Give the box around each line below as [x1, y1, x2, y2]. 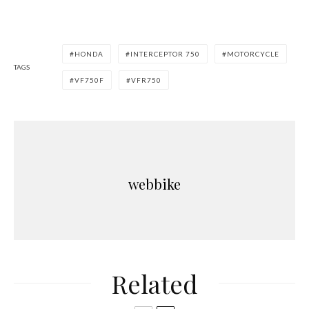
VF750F [74, 75, 104, 84]
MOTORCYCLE [227, 49, 279, 58]
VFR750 [131, 75, 161, 84]
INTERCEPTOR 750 [130, 49, 200, 58]
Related [111, 266, 198, 300]
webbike [128, 174, 181, 193]
